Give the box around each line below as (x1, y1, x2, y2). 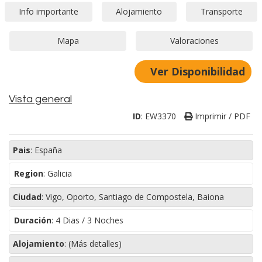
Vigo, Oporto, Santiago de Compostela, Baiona (46, 191, 224, 202)
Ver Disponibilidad (150, 64, 245, 78)
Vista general (9, 94, 72, 105)
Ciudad (13, 191, 42, 202)
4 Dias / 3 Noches (56, 215, 123, 226)
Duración (14, 215, 51, 226)
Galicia (47, 168, 72, 179)
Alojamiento (13, 238, 64, 249)
